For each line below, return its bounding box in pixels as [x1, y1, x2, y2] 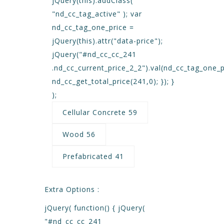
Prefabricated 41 [62, 151, 124, 161]
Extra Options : [44, 184, 99, 194]
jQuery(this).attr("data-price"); [52, 36, 163, 45]
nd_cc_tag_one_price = [52, 22, 134, 32]
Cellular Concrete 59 [62, 107, 137, 117]
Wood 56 [62, 129, 95, 139]
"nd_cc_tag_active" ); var [52, 9, 142, 18]
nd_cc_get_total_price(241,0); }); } [52, 76, 174, 86]
